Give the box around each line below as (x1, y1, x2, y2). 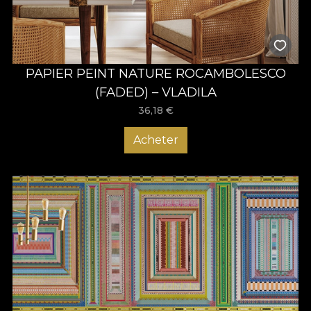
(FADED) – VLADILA (94, 83, 217, 100)
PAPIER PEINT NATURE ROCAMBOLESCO (25, 65, 286, 81)
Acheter (133, 133, 178, 146)
